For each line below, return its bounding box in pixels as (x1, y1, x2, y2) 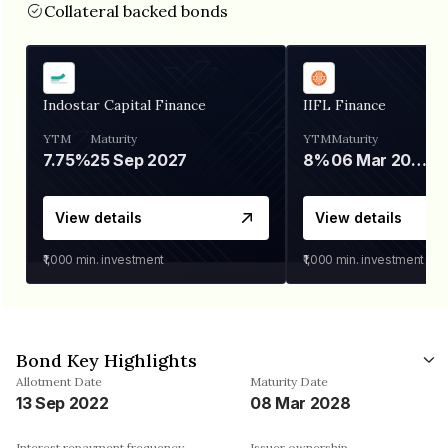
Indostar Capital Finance (43, 95, 206, 114)
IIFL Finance (303, 95, 386, 114)
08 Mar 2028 (250, 392, 351, 413)
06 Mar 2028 (411, 149, 428, 170)
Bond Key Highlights (16, 348, 197, 372)
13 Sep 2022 (16, 392, 109, 413)
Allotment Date (16, 373, 102, 389)
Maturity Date (250, 373, 328, 389)
